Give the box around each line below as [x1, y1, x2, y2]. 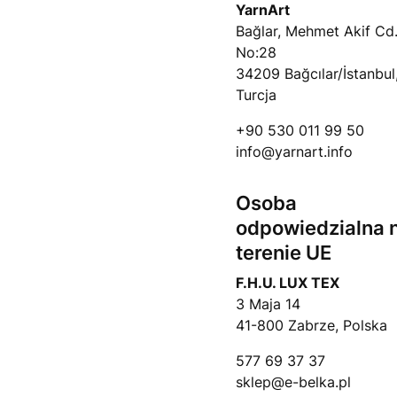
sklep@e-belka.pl [235, 373, 351, 391]
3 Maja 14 [235, 295, 300, 313]
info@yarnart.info [235, 143, 353, 160]
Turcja [235, 86, 276, 104]
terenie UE [235, 241, 331, 264]
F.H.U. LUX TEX [235, 274, 339, 292]
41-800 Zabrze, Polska [235, 316, 387, 334]
